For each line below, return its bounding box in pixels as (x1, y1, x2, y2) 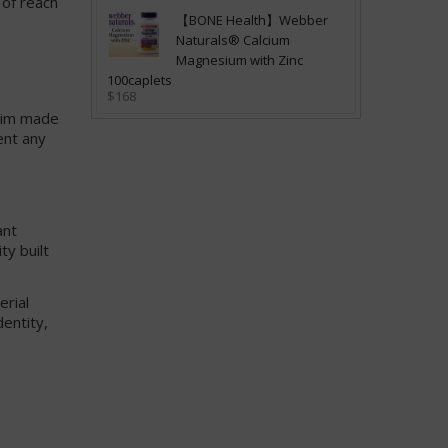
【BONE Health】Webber (176, 10, 328, 29)
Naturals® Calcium (176, 30, 290, 49)
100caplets (107, 70, 172, 89)
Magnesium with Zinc (176, 50, 303, 69)
